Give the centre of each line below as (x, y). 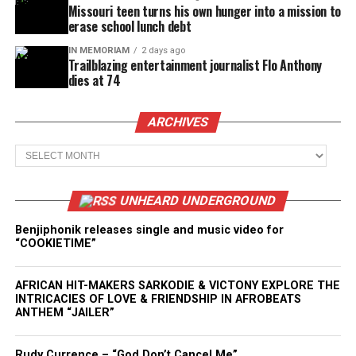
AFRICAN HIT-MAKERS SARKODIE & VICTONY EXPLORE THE (177, 286)
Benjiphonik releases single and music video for (149, 230)
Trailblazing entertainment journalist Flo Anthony (195, 65)
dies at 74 (94, 80)
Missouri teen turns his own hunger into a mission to (204, 11)
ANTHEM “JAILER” (64, 313)
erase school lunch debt (130, 26)
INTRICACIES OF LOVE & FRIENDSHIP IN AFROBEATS (158, 299)
